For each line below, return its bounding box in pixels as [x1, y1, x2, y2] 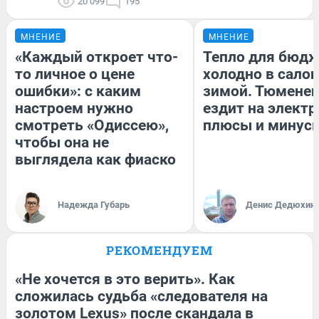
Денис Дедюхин [246, 199, 315, 211]
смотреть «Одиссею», [15, 117, 169, 135]
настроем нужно [15, 100, 133, 117]
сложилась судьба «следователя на [15, 288, 268, 305]
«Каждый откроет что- [15, 48, 178, 66]
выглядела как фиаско [15, 151, 176, 169]
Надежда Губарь [58, 199, 130, 211]
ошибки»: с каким [15, 83, 141, 100]
